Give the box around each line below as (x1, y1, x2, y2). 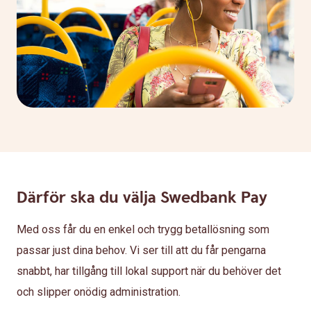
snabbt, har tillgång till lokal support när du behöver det (17, 264, 281, 278)
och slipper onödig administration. (17, 285, 180, 299)
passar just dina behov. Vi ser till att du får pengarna (17, 243, 266, 257)
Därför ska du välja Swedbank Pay (17, 186, 267, 209)
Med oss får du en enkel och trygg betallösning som (17, 222, 269, 236)
